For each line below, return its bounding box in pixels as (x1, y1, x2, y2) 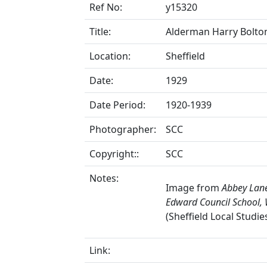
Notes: (89, 172, 119, 185)
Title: (89, 25, 111, 38)
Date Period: (89, 98, 145, 111)
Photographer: (89, 123, 156, 136)
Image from (166, 181, 222, 194)
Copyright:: (89, 147, 139, 160)
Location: (89, 49, 131, 63)
